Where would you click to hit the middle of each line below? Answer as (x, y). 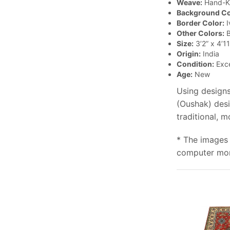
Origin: (188, 54)
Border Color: (200, 23)
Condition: (195, 64)
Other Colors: (200, 33)
